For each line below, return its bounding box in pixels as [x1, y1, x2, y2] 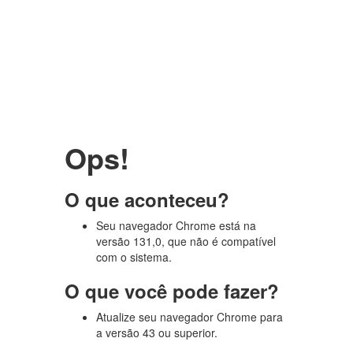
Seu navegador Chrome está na [96, 217, 257, 233]
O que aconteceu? [65, 186, 230, 213]
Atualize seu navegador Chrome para [96, 309, 284, 325]
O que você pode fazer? [65, 277, 280, 304]
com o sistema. [96, 249, 173, 265]
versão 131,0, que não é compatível [96, 233, 277, 249]
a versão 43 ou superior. [96, 325, 218, 340]
